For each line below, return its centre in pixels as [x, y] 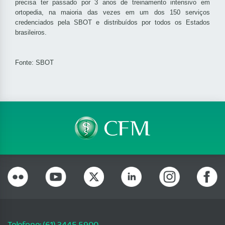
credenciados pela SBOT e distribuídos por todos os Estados [113, 23]
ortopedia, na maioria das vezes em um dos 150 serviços [113, 13]
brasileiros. [31, 33]
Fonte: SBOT [34, 63]
